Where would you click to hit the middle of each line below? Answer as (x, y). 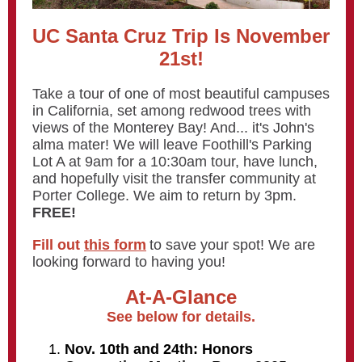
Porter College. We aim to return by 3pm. (164, 196)
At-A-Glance (181, 297)
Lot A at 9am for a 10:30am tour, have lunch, (175, 162)
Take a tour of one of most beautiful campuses (181, 94)
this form (115, 245)
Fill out (58, 245)
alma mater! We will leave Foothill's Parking (172, 145)
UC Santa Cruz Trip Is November (181, 36)
